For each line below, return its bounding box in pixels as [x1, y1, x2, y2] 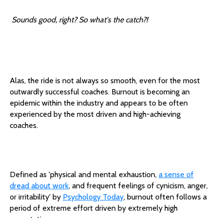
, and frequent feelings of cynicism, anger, [69, 181, 208, 190]
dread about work [10, 181, 69, 190]
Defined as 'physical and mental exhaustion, [10, 169, 159, 179]
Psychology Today [63, 192, 124, 201]
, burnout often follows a [124, 192, 207, 201]
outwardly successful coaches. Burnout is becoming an [10, 87, 190, 96]
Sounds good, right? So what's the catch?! [12, 15, 148, 24]
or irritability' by [10, 192, 63, 201]
